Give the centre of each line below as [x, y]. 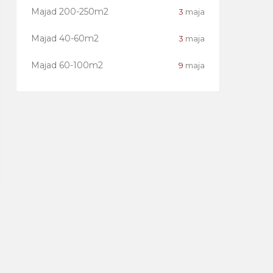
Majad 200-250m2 [70, 12]
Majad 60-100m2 [67, 65]
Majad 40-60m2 [65, 38]
